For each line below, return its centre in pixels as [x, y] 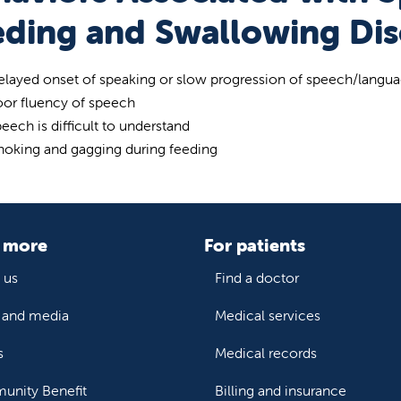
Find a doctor [257, 277]
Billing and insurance [281, 390]
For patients [255, 244]
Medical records [266, 352]
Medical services [268, 315]
